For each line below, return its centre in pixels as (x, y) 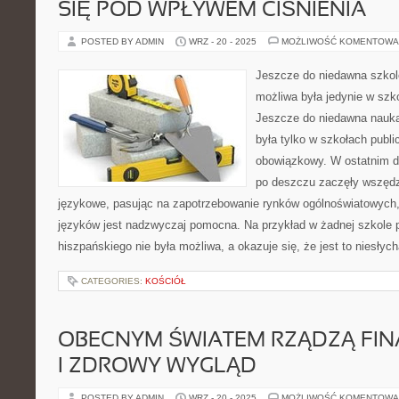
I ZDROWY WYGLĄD (157, 367)
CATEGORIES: (113, 281)
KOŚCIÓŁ (166, 281)
